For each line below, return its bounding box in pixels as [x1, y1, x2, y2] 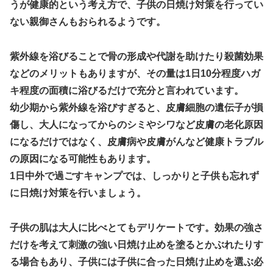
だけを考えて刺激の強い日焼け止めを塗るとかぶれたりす [10, 239, 263, 250]
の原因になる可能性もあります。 [10, 154, 156, 165]
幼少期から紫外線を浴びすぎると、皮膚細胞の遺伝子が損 [10, 102, 263, 113]
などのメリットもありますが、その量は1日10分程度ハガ [10, 68, 260, 79]
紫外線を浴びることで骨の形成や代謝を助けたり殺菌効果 [10, 51, 263, 62]
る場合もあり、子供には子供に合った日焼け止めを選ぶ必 [10, 257, 263, 267]
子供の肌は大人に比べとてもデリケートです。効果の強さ [10, 222, 263, 233]
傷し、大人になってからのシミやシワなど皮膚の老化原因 [10, 119, 263, 130]
